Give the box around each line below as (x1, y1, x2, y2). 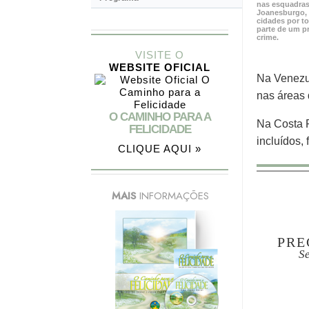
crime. (257, 33, 279, 42)
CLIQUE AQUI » (118, 143, 201, 155)
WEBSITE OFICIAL (109, 61, 210, 74)
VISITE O (135, 49, 184, 61)
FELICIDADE (128, 123, 191, 137)
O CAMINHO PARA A (108, 110, 211, 124)
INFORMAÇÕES (139, 188, 209, 204)
